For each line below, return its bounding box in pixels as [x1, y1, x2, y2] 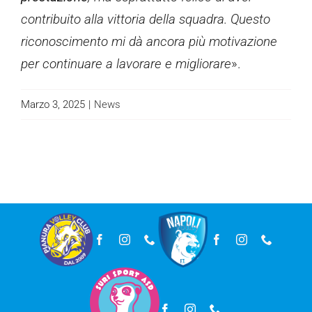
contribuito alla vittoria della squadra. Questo [21, 11, 270, 28]
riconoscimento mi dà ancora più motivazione [21, 33, 277, 50]
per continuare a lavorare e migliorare [21, 56, 231, 72]
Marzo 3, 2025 [21, 98, 85, 111]
